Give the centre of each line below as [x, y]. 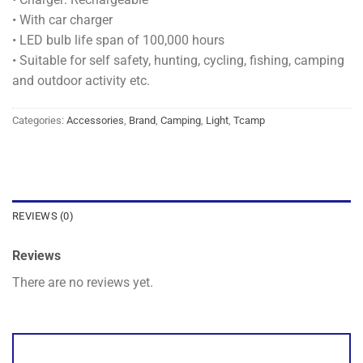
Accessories [95, 120]
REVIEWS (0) [43, 216]
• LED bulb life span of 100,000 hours [118, 40]
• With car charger [62, 20]
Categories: [39, 120]
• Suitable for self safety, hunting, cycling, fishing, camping [178, 60]
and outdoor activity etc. [81, 81]
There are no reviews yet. [83, 282]
